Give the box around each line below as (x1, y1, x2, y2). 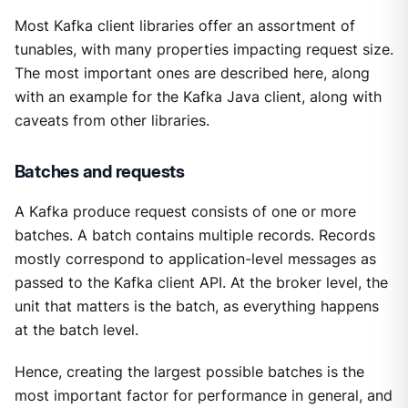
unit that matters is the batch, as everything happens (14, 297, 379, 315)
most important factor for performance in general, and (14, 386, 393, 404)
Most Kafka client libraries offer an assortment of (14, 17, 355, 36)
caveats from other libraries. (14, 112, 209, 130)
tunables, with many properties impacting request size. (14, 41, 393, 59)
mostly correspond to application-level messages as (14, 250, 376, 268)
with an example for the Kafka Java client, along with (14, 88, 382, 107)
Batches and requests (14, 160, 185, 182)
